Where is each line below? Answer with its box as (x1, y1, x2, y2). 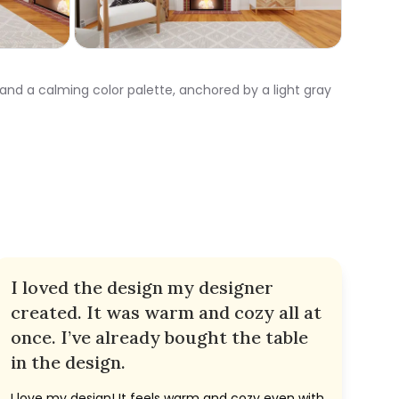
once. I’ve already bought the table (11, 326, 308, 349)
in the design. (11, 351, 126, 374)
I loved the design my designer (11, 276, 273, 299)
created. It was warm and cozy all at (11, 301, 322, 324)
